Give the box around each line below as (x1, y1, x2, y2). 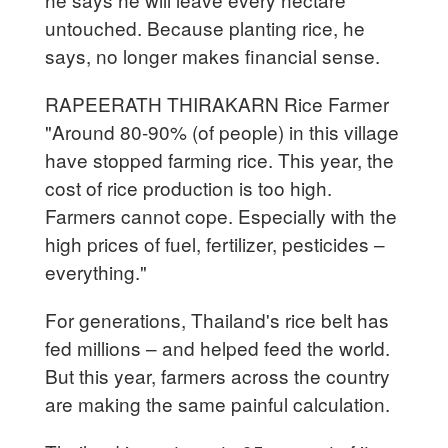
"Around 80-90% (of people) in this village (45, 117, 400, 145)
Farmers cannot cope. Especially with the (45, 201, 398, 229)
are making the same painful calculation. (45, 389, 391, 417)
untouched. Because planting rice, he (45, 13, 366, 41)
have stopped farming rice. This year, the (45, 145, 395, 173)
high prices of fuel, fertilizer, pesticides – (45, 229, 386, 257)
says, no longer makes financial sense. (45, 41, 381, 69)
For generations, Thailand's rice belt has (45, 305, 390, 333)
